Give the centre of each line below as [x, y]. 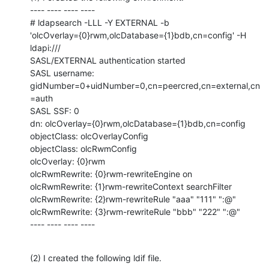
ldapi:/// [45, 47]
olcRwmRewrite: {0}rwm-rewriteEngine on [111, 174]
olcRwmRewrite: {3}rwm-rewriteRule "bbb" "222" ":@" [135, 211]
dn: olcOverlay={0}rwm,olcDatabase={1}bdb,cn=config [138, 123]
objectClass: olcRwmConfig [83, 148]
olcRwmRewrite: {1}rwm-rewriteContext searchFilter [131, 186]
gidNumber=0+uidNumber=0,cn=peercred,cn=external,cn [145, 85]
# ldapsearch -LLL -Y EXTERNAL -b [100, 22]
